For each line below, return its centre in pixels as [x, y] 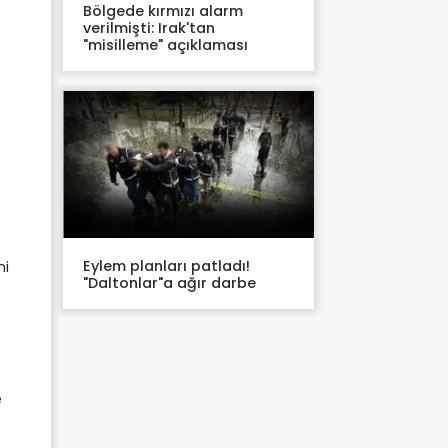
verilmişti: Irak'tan [149, 27]
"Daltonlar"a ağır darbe [169, 283]
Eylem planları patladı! [166, 266]
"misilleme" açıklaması [165, 44]
